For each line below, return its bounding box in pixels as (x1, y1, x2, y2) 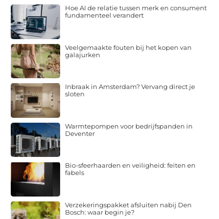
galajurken (65, 50, 101, 59)
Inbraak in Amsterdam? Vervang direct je (65, 83, 196, 91)
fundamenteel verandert (65, 11, 144, 20)
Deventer (65, 129, 95, 137)
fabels (65, 169, 85, 177)
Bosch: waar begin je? (65, 208, 135, 216)
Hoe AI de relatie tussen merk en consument (65, 4, 207, 12)
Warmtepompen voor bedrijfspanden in (65, 122, 193, 130)
